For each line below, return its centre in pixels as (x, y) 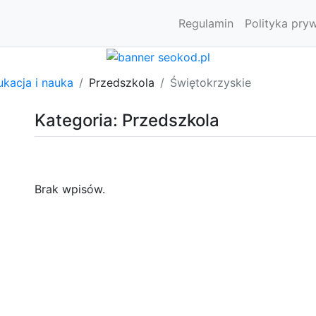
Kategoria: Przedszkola (127, 120)
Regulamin (206, 23)
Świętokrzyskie (211, 82)
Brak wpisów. (70, 189)
